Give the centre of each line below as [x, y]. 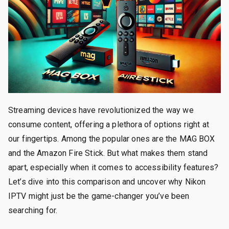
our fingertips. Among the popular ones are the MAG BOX [112, 139]
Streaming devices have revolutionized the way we [101, 110]
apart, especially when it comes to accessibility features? [113, 167]
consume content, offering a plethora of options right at [109, 124]
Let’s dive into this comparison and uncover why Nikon [107, 181]
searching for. [33, 210]
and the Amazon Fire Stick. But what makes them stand [108, 153]
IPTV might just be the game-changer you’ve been [99, 196]
